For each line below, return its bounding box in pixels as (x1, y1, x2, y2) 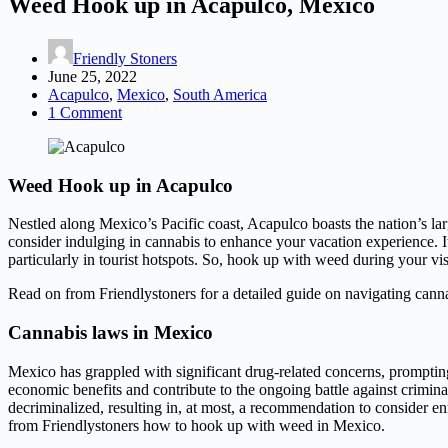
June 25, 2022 (48, 67, 137, 85)
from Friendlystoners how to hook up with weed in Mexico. (8, 416, 385, 434)
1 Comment (48, 103, 122, 121)
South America (173, 85, 267, 103)
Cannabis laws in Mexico (8, 321, 213, 343)
